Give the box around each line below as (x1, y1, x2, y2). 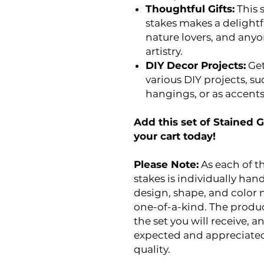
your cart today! (134, 130, 216, 142)
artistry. (146, 45, 183, 57)
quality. (134, 243, 170, 255)
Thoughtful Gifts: (146, 3, 235, 15)
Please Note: (134, 159, 199, 170)
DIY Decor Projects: (146, 60, 246, 71)
